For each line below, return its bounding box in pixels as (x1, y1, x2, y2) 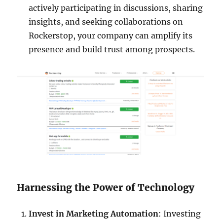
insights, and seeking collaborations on (29, 16, 184, 27)
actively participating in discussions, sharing (29, 2, 203, 13)
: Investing (158, 208, 201, 219)
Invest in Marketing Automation (29, 208, 159, 219)
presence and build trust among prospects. (29, 44, 195, 54)
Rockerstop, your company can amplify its (29, 30, 193, 40)
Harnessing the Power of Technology (17, 181, 195, 193)
